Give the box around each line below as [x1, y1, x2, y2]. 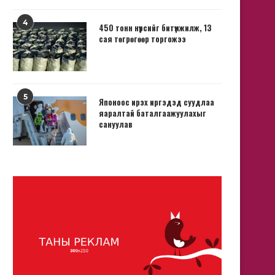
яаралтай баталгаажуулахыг [99, 106, 206, 119]
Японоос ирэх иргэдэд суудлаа [99, 95, 214, 108]
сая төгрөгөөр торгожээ [99, 32, 186, 45]
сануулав [99, 117, 133, 130]
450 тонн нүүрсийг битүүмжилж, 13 [99, 21, 212, 34]
